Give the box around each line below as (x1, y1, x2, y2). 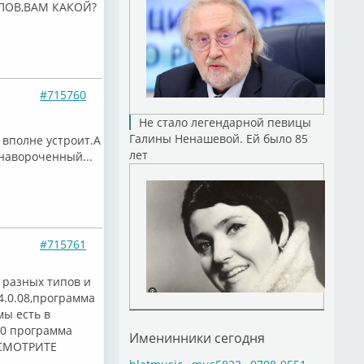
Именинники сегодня (128, 329, 265, 346)
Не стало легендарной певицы (138, 115, 311, 130)
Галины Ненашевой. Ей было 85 (128, 131, 308, 146)
